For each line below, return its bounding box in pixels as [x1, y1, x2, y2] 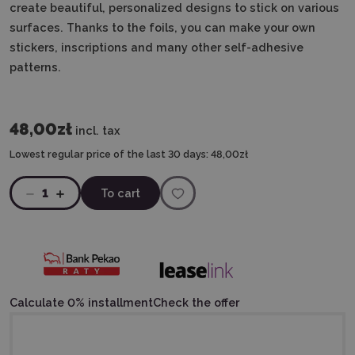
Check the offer [153, 295, 239, 309]
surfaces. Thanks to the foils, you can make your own [10, 21, 315, 34]
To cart [101, 186, 140, 200]
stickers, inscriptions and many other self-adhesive [10, 40, 303, 54]
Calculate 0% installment [10, 295, 153, 309]
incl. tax [75, 124, 120, 137]
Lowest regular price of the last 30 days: [10, 148, 208, 160]
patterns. [10, 60, 61, 74]
